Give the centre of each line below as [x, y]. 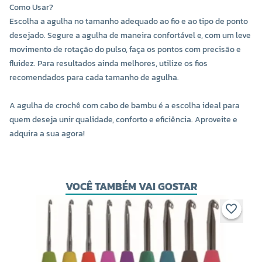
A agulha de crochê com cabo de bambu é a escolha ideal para [125, 106]
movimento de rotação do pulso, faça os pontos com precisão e [125, 50]
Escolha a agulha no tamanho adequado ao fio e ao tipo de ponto [129, 22]
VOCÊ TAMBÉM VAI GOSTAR [131, 187]
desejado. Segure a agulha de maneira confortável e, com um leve [130, 36]
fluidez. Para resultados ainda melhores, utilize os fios [108, 64]
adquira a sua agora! [47, 134]
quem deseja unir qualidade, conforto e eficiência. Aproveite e [123, 120]
